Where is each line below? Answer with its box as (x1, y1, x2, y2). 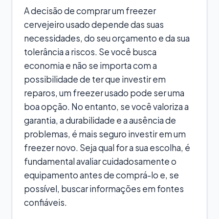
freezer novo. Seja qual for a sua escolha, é (24, 142, 190, 153)
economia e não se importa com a (24, 60, 157, 71)
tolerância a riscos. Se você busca (24, 46, 156, 57)
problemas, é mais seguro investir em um (24, 128, 186, 139)
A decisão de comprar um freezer (24, 5, 156, 16)
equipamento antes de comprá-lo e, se (24, 169, 179, 180)
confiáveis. (24, 197, 67, 208)
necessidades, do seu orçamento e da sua (24, 32, 190, 44)
